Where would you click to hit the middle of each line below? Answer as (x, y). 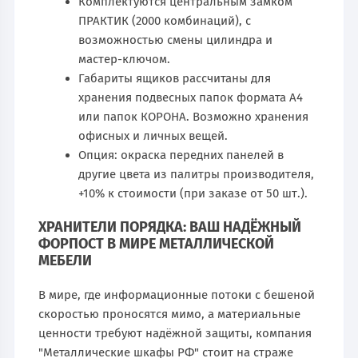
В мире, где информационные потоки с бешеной (177, 294)
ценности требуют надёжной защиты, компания (175, 333)
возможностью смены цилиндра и (176, 40)
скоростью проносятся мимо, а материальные (170, 314)
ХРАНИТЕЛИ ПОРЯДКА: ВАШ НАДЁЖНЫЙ (170, 227)
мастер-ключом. (125, 59)
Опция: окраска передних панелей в (181, 155)
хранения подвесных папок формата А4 (191, 97)
